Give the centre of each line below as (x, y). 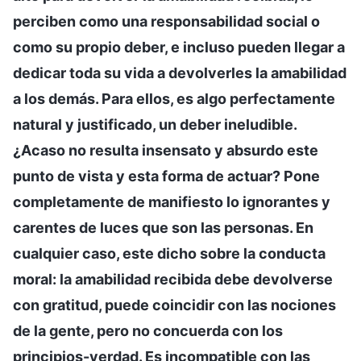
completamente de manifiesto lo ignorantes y (172, 201)
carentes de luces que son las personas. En (163, 227)
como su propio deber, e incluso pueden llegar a (179, 47)
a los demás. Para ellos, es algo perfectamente (174, 98)
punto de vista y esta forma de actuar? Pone (166, 176)
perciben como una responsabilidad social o (166, 21)
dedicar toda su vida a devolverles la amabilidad (180, 73)
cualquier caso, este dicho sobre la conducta (169, 253)
